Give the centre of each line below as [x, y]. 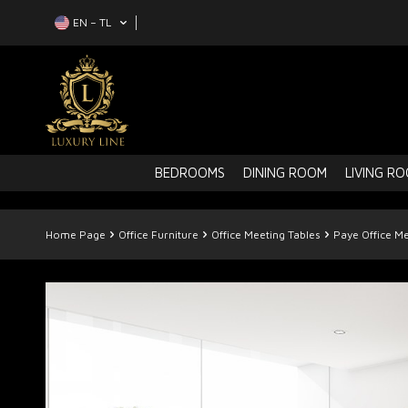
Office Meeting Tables [266, 235]
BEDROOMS [190, 173]
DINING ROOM [285, 173]
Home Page [76, 235]
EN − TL [92, 22]
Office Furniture [158, 235]
